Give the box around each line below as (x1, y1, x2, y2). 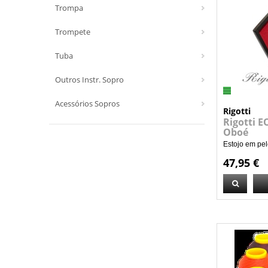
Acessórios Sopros (55, 98, 120, 109)
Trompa (55, 2, 83, 13)
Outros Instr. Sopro (55, 74, 124, 85)
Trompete (55, 26, 90, 37)
